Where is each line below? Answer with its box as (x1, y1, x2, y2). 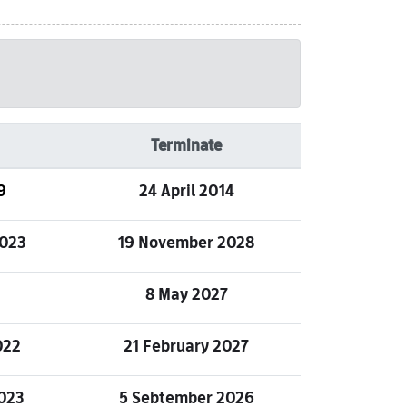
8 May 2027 (144, 281, 228, 307)
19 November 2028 (118, 229, 254, 255)
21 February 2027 (124, 333, 249, 359)
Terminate (151, 133, 222, 158)
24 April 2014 (138, 177, 234, 203)
